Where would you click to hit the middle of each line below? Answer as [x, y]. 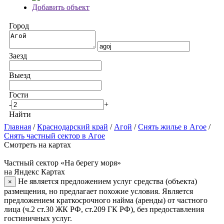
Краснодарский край [72, 127]
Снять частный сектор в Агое [54, 136]
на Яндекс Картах [34, 172]
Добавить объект [61, 7]
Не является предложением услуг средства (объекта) [107, 181]
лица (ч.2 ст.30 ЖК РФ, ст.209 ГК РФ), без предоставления [104, 209]
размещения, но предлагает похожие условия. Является [98, 191]
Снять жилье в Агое [172, 127]
